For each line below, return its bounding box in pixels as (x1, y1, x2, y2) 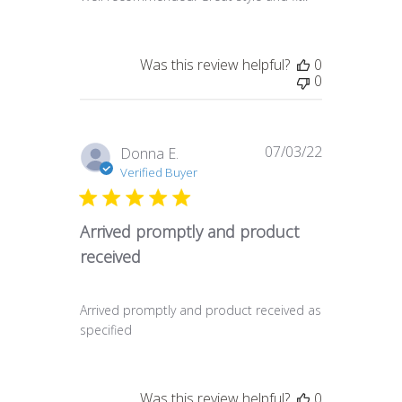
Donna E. (120, 144, 179, 164)
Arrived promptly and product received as (80, 301, 321, 319)
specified (80, 321, 132, 339)
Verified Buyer (120, 164, 197, 181)
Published (321, 143, 383, 163)
